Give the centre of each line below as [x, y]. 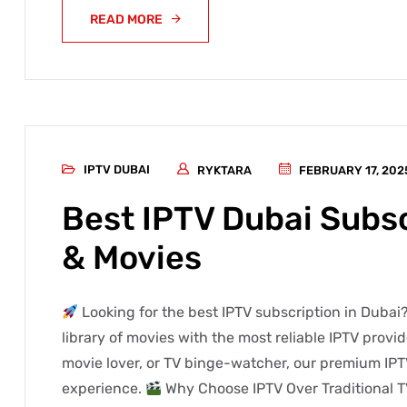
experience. [104, 388]
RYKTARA [224, 170]
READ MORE [126, 20]
